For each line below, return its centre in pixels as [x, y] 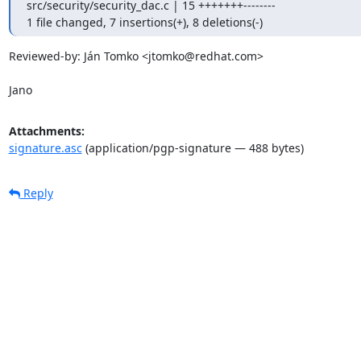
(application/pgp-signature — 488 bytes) [193, 147]
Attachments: [46, 131]
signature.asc [45, 147]
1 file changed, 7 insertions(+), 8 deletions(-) [144, 22]
